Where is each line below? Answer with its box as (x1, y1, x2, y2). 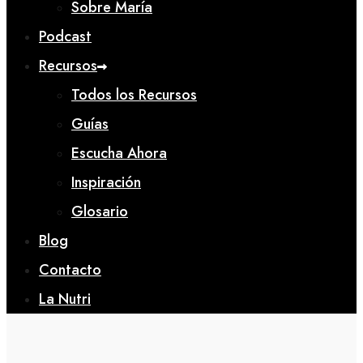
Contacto (39, 259, 101, 280)
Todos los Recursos (71, 84, 197, 105)
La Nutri (39, 288, 91, 310)
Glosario (71, 201, 128, 222)
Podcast (39, 26, 92, 47)
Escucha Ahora (71, 143, 167, 164)
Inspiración (71, 172, 141, 193)
